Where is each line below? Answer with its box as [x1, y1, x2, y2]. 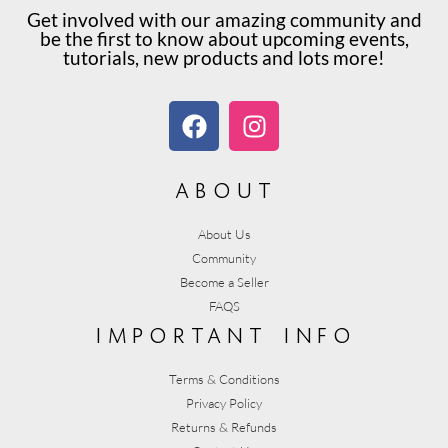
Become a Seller [179, 274, 269, 291]
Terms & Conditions [168, 371, 280, 388]
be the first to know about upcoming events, [39, 27, 409, 50]
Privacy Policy [186, 395, 262, 412]
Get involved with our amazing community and [26, 8, 422, 31]
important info [92, 311, 356, 355]
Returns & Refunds [171, 419, 277, 436]
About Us [197, 226, 251, 243]
